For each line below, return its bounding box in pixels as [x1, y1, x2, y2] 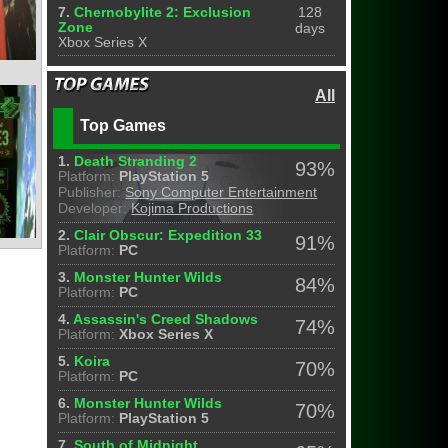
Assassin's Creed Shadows [73, 312, 259, 327]
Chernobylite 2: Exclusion [74, 5, 252, 20]
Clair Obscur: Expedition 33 [74, 228, 263, 243]
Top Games [80, 117, 167, 134]
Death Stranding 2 [74, 154, 198, 169]
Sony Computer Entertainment [125, 185, 318, 200]
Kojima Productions [131, 201, 254, 216]
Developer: [58, 201, 128, 216]
